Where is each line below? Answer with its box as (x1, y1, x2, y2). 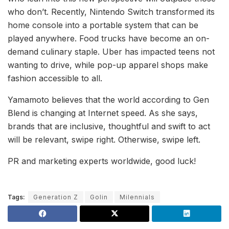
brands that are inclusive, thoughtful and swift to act (8, 121, 210, 131)
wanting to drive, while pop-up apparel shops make (8, 59, 208, 70)
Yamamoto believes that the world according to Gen (8, 94, 209, 105)
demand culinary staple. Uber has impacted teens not (8, 46, 215, 57)
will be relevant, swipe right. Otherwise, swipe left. (8, 134, 200, 145)
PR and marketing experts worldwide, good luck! (8, 155, 196, 166)
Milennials (120, 193, 155, 201)
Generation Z (33, 193, 78, 201)
